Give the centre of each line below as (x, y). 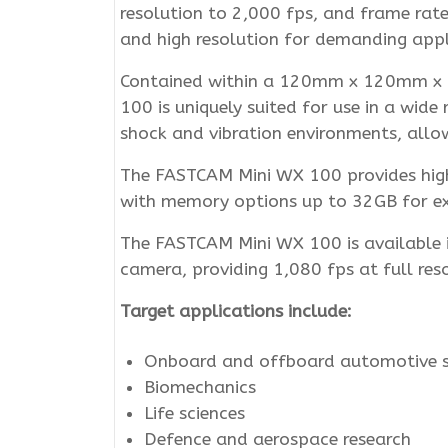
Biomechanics (200, 387)
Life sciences (194, 413)
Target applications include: (236, 311)
